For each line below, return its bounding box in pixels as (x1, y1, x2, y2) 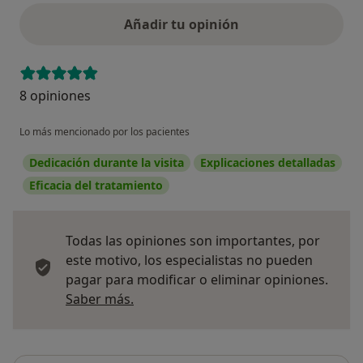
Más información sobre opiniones (133, 288, 340, 307)
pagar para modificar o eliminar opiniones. (66, 270, 328, 288)
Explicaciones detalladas (200, 154, 335, 170)
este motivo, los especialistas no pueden (66, 250, 313, 269)
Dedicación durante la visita (29, 154, 184, 170)
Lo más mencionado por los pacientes (19, 124, 190, 139)
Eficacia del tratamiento (29, 177, 163, 193)
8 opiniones (19, 86, 91, 105)
